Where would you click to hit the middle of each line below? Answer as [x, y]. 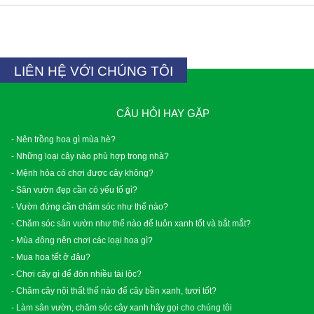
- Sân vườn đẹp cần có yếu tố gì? [74, 189]
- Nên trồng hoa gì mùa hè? [63, 139]
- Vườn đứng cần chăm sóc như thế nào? [90, 206]
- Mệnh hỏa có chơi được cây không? [82, 172]
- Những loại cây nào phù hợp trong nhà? [90, 156]
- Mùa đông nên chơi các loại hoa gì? [82, 240]
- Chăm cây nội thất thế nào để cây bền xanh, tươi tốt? [114, 290]
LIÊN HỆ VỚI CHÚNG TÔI [94, 71]
